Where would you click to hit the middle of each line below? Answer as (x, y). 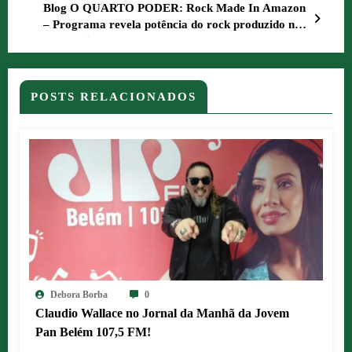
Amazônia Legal (86, 41)
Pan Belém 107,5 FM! (93, 332)
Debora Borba (79, 295)
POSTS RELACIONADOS (114, 97)
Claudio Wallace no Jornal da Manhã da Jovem (162, 313)
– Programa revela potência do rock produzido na (172, 25)
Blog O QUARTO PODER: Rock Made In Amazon (174, 8)
